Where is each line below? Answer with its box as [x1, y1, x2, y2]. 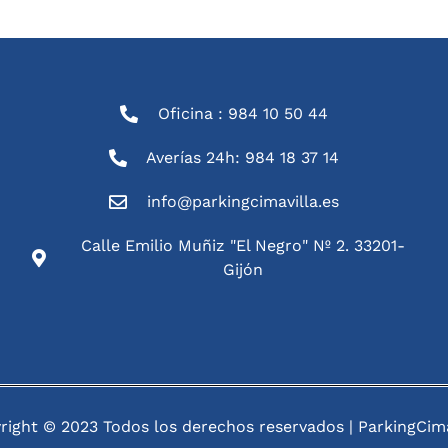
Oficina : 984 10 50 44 [157, 103, 328, 123]
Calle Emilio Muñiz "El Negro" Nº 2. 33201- [80, 235, 405, 255]
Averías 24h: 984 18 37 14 [146, 147, 340, 167]
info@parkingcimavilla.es [146, 191, 339, 211]
